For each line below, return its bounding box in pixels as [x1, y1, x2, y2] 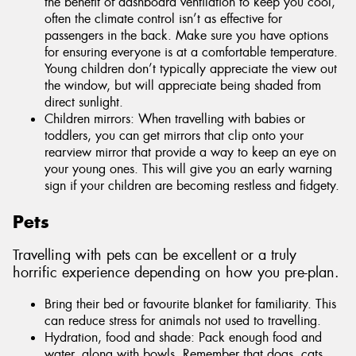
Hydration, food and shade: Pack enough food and [44, 328, 322, 346]
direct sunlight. [44, 93, 123, 110]
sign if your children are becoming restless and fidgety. [44, 176, 339, 194]
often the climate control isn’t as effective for [44, 10, 282, 27]
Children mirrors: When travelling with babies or [44, 110, 305, 127]
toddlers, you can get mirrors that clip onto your [44, 126, 304, 144]
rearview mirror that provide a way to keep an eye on [44, 143, 336, 161]
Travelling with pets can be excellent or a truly [13, 246, 296, 265]
